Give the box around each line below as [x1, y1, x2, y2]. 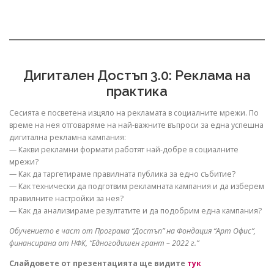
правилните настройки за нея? [9, 193, 124, 204]
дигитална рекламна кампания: [9, 131, 126, 143]
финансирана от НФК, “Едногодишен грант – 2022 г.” [9, 237, 199, 248]
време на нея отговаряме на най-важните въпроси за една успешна [9, 119, 264, 130]
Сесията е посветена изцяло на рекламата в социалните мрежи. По [9, 107, 259, 118]
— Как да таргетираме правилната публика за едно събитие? [9, 168, 235, 179]
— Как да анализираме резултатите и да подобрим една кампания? [9, 205, 262, 216]
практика [106, 83, 168, 99]
